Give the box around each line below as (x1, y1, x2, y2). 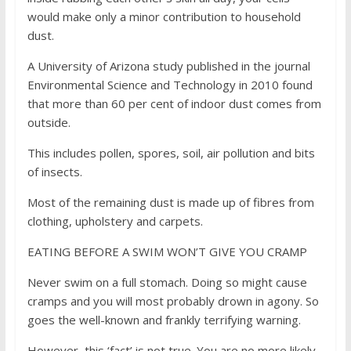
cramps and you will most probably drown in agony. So (27, 293, 319, 309)
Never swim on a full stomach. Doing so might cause (27, 274, 307, 290)
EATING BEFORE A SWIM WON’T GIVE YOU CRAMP (27, 244, 310, 259)
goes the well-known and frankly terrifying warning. (27, 312, 301, 327)
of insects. (27, 164, 82, 179)
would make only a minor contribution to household (27, 9, 301, 24)
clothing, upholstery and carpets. (27, 213, 203, 229)
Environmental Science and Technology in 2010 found (27, 77, 313, 92)
